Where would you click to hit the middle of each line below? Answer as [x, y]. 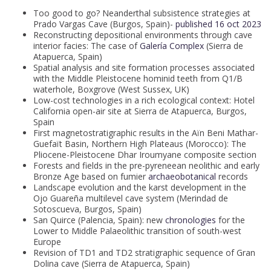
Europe [47, 242]
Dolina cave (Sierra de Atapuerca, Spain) [112, 264]
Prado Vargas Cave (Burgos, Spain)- [103, 24]
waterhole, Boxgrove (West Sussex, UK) [111, 90]
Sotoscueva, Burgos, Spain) [87, 209]
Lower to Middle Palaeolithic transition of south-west [137, 231]
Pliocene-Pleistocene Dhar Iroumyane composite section [145, 155]
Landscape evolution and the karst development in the [140, 188]
